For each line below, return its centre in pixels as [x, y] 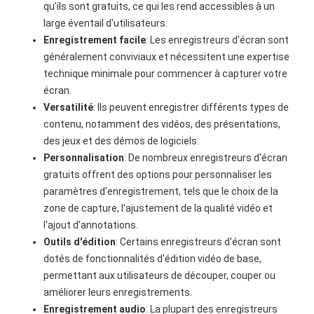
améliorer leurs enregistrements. [118, 292]
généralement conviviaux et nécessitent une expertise [167, 57]
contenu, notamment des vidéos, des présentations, [162, 124]
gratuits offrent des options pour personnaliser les [158, 175]
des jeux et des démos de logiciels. [122, 141]
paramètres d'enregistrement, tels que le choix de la [161, 191]
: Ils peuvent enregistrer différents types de [191, 107]
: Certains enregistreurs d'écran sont [199, 242]
